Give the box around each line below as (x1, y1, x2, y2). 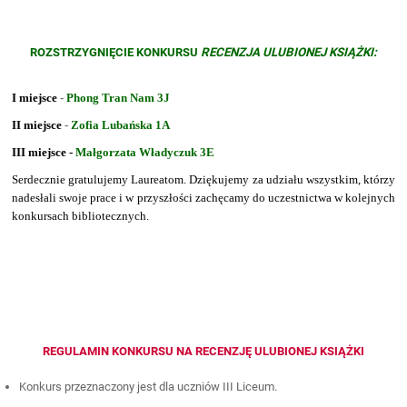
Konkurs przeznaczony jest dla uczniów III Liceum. (19, 379, 278, 393)
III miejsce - (12, 144, 76, 159)
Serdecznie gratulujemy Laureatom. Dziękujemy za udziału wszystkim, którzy (12, 172, 395, 186)
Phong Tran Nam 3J (66, 90, 174, 104)
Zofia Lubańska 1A (71, 117, 171, 132)
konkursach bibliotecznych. (12, 208, 150, 223)
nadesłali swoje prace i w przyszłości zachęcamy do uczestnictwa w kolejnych (12, 190, 395, 204)
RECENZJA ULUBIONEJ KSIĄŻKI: (201, 45, 377, 59)
